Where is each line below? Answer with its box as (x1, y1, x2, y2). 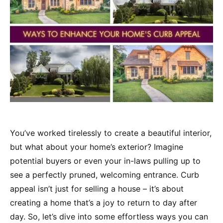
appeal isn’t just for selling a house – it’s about (10, 183, 184, 194)
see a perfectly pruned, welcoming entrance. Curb (10, 169, 199, 180)
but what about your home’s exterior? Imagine (10, 141, 183, 152)
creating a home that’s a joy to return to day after (10, 197, 197, 208)
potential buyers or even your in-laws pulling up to (10, 155, 201, 166)
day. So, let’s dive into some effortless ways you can (10, 211, 208, 222)
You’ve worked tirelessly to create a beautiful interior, (10, 127, 212, 138)
